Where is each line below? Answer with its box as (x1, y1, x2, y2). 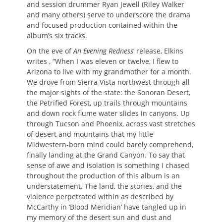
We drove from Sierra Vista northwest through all (27, 77, 190, 87)
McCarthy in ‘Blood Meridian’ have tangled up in (27, 202, 186, 212)
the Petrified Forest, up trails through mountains (27, 98, 187, 108)
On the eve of (27, 46, 73, 55)
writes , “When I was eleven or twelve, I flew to (27, 56, 178, 66)
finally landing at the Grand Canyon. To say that (27, 150, 185, 160)
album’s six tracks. (27, 30, 87, 40)
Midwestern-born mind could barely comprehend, (27, 139, 193, 149)
